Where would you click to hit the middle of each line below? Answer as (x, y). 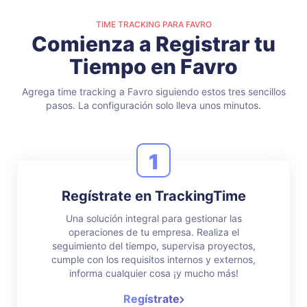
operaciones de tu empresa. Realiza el (153, 232)
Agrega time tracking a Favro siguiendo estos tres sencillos (153, 91)
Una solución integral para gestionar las (153, 218)
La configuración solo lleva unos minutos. (168, 105)
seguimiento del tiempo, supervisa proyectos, (153, 246)
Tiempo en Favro (153, 66)
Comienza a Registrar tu (153, 44)
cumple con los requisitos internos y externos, (153, 259)
